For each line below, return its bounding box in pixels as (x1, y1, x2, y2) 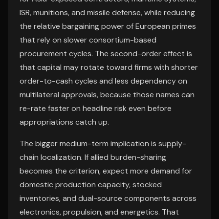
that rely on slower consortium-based (20, 35, 156, 45)
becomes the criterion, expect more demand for (20, 166, 192, 176)
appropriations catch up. (20, 117, 109, 127)
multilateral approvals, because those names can (20, 89, 195, 100)
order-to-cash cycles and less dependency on (20, 76, 187, 86)
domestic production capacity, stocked (20, 179, 162, 190)
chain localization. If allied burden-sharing (20, 152, 166, 162)
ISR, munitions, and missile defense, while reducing (20, 7, 195, 18)
